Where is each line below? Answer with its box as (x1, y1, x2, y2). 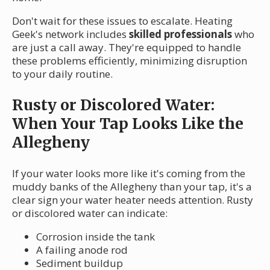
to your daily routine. (12, 66, 113, 81)
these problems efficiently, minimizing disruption (12, 53, 247, 67)
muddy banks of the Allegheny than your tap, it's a (12, 179, 252, 193)
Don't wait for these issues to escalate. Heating (12, 13, 233, 28)
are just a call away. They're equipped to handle (12, 40, 241, 54)
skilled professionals (129, 27, 232, 41)
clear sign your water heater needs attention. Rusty (12, 192, 253, 207)
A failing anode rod (36, 242, 128, 257)
